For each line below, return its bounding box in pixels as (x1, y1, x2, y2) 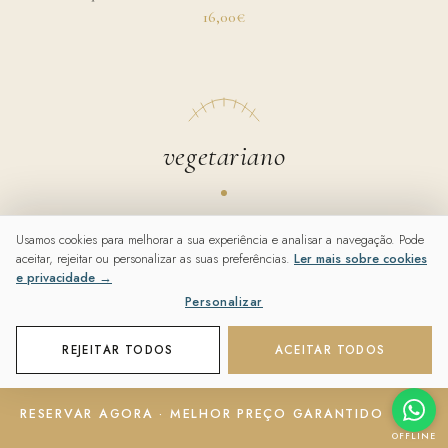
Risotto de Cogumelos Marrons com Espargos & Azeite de (38, 225, 410, 246)
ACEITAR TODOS (274, 342, 386, 359)
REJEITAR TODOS (62, 342, 174, 359)
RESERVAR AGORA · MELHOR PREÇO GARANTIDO (20, 405, 384, 423)
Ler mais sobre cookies (294, 248, 427, 268)
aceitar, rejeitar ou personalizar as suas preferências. (16, 248, 290, 268)
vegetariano (162, 139, 286, 174)
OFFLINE (391, 430, 436, 442)
